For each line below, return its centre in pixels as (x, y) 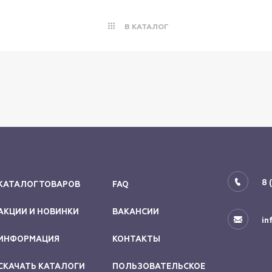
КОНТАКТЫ (137, 239)
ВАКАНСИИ (136, 212)
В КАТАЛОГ (146, 27)
